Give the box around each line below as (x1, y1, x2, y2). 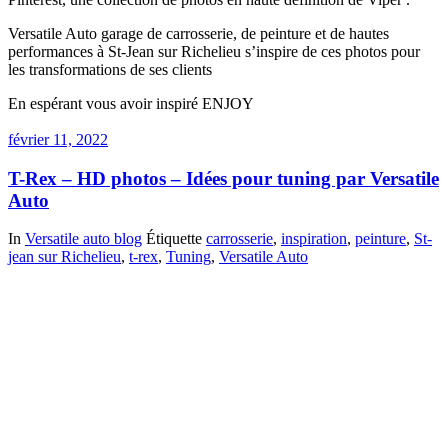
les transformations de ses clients (8, 61, 212, 78)
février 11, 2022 (8, 131, 108, 148)
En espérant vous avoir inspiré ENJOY (8, 95, 254, 112)
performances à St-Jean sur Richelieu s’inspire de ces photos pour (8, 43, 420, 60)
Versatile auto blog (25, 230, 142, 248)
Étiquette (146, 230, 206, 248)
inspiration (281, 230, 347, 248)
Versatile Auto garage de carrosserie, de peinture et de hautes (8, 25, 389, 42)
